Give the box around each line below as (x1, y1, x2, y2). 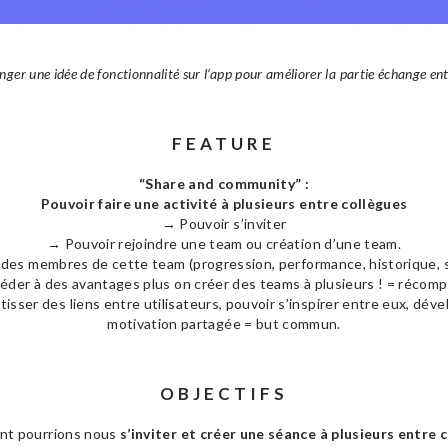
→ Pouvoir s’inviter (161, 215, 287, 233)
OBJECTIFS (160, 383, 288, 405)
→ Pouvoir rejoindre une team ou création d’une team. (46, 235, 402, 253)
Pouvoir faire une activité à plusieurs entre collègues (40, 195, 408, 213)
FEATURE (172, 133, 276, 155)
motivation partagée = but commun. (107, 315, 341, 333)
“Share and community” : (138, 175, 310, 193)
